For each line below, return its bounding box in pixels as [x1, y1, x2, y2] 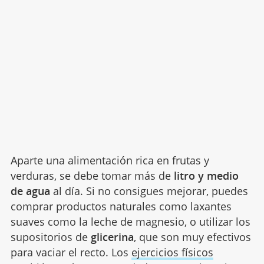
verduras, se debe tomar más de [10, 168, 171, 183]
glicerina [90, 229, 134, 244]
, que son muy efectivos [133, 229, 251, 244]
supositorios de [10, 229, 91, 244]
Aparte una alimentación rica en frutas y [10, 153, 209, 167]
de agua [10, 183, 50, 198]
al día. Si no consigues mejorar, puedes [49, 183, 248, 198]
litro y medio [170, 168, 239, 183]
